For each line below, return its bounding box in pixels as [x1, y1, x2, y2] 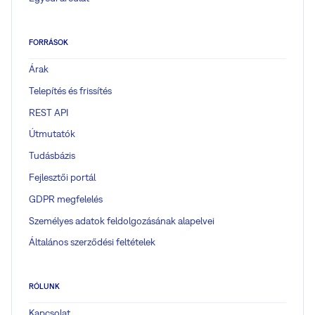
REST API [29, 106, 68, 118]
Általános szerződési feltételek [29, 236, 155, 248]
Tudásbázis [29, 150, 75, 162]
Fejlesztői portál [29, 172, 96, 183]
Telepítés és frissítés [29, 84, 112, 96]
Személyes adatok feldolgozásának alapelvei [29, 214, 214, 226]
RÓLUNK [29, 281, 60, 290]
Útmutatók [29, 128, 75, 140]
